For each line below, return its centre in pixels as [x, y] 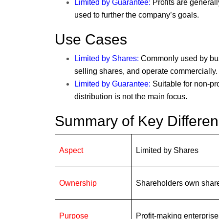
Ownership [78, 183]
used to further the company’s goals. [137, 15]
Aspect [71, 151]
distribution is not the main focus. [131, 97]
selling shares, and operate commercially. [146, 71]
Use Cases [91, 40]
